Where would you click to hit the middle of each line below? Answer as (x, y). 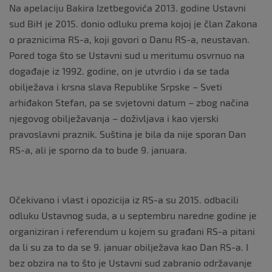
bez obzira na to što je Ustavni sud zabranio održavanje (131, 263)
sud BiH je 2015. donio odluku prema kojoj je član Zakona (133, 23)
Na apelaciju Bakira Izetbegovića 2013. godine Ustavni (127, 8)
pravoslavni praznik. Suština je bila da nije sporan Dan (127, 134)
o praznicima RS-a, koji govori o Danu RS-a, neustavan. (129, 39)
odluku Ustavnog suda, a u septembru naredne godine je (133, 215)
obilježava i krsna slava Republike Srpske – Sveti (116, 87)
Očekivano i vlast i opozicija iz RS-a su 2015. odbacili (124, 199)
